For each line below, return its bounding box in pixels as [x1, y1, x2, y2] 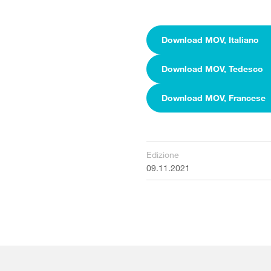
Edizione [146, 149, 179, 160]
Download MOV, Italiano [161, 34, 259, 45]
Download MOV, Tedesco [161, 64, 263, 74]
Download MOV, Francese [161, 93, 266, 103]
